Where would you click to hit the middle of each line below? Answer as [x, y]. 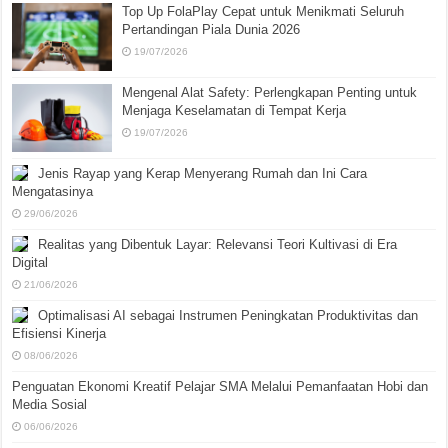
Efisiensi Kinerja [59, 333]
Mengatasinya [53, 191]
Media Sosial [50, 404]
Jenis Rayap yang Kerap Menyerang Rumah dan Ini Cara [203, 173]
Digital [30, 262]
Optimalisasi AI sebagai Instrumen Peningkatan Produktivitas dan [228, 315]
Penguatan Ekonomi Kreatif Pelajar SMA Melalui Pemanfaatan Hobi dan [220, 386]
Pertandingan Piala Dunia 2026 [211, 29]
